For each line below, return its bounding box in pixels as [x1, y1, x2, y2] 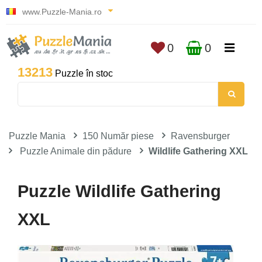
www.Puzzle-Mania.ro [20, 7, 104, 16]
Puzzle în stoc [53, 68, 113, 78]
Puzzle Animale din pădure [20, 146, 132, 156]
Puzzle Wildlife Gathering [18, 182, 221, 201]
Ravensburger [171, 131, 230, 141]
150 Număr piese [82, 131, 154, 141]
